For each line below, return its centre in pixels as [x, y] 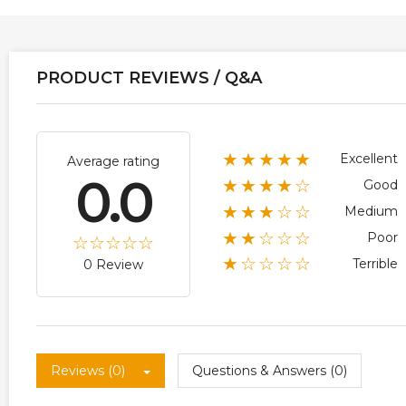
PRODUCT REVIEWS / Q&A [149, 78]
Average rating [113, 162]
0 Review [113, 265]
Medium [371, 211]
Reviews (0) [88, 371]
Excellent [369, 159]
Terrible [375, 263]
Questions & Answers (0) [270, 371]
